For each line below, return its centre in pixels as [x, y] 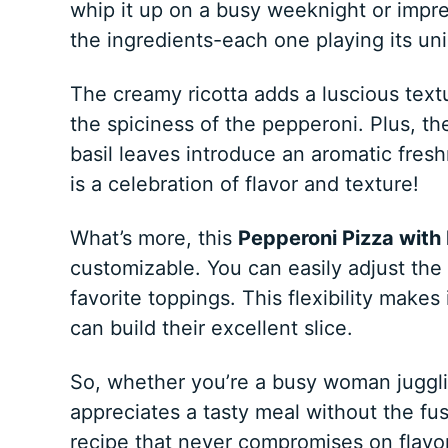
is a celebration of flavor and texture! [244, 184]
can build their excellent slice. [211, 328]
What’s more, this [153, 238]
